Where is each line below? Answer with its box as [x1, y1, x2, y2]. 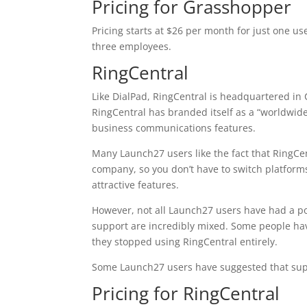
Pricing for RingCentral [92, 281, 280, 306]
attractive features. [92, 178, 180, 191]
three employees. [92, 40, 172, 53]
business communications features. [92, 121, 256, 134]
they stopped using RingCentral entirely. [92, 235, 281, 248]
